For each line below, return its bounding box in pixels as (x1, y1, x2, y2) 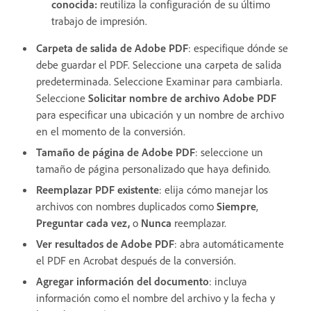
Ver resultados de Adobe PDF (36, 236, 174, 251)
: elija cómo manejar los (159, 182, 268, 196)
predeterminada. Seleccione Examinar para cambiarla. (36, 74, 283, 88)
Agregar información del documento (36, 274, 209, 288)
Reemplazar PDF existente (36, 182, 159, 196)
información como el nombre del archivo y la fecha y (36, 290, 275, 305)
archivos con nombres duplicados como (36, 199, 217, 213)
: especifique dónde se (188, 40, 288, 55)
